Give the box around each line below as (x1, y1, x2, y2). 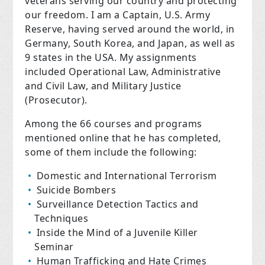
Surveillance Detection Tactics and (36, 198, 199, 211)
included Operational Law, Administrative (25, 65, 221, 79)
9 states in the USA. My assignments (25, 51, 197, 64)
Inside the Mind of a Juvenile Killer (36, 226, 198, 240)
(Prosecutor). (25, 93, 88, 107)
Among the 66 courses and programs (25, 117, 202, 131)
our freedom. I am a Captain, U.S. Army (25, 8, 211, 22)
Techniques (34, 212, 89, 225)
